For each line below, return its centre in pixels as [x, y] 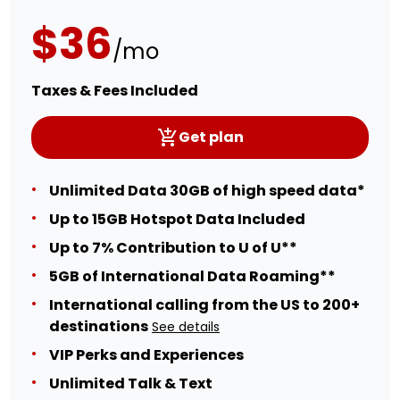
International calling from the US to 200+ [204, 305]
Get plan [211, 137]
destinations [99, 327]
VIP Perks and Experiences [146, 355]
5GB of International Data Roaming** [192, 277]
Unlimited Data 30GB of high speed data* [207, 191]
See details [186, 327]
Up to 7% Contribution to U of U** [173, 248]
